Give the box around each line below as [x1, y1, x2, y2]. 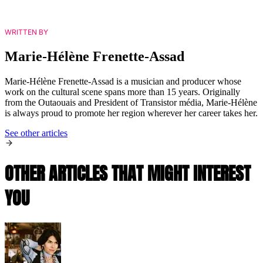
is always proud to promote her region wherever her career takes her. [5, 107, 258, 118]
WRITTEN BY [5, 28, 48, 37]
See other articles [5, 127, 68, 138]
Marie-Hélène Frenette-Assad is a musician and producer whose [5, 76, 241, 86]
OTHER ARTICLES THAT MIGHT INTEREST [5, 160, 251, 187]
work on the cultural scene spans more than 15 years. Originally [5, 86, 240, 97]
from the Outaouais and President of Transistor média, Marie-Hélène [5, 97, 257, 107]
